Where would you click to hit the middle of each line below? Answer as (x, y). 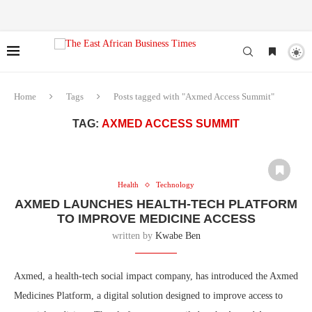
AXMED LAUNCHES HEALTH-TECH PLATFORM (156, 204)
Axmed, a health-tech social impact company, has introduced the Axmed (156, 276)
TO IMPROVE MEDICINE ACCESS (156, 219)
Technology (175, 185)
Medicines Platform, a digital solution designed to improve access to (148, 296)
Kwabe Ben (178, 236)
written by (133, 236)
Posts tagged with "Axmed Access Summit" (194, 96)
